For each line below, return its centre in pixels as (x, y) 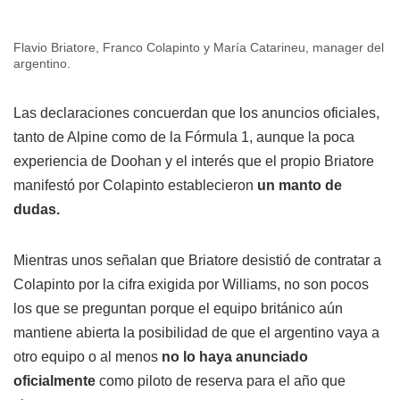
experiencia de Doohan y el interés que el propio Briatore (194, 161)
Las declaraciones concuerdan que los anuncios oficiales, (196, 112)
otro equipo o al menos (87, 356)
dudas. (37, 209)
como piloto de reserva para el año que (222, 380)
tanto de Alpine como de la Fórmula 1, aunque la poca (184, 137)
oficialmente (56, 380)
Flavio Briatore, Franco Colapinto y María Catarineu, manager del (199, 47)
